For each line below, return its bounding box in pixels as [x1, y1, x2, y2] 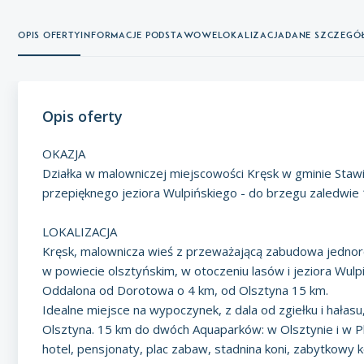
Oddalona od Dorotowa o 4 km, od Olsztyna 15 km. [42, 282, 328, 298]
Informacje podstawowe [80, 29, 218, 41]
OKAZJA [42, 145, 85, 162]
